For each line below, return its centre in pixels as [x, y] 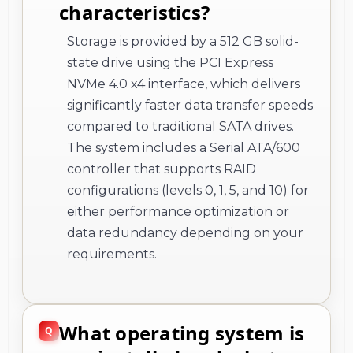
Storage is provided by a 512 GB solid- [183, 41]
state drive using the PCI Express [170, 62]
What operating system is [182, 333]
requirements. [112, 254]
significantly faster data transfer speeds [190, 105]
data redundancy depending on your [185, 232]
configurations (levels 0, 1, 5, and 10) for [188, 190]
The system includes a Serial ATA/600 [184, 147]
